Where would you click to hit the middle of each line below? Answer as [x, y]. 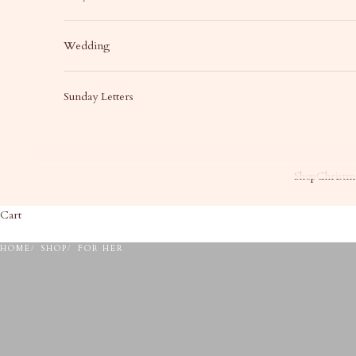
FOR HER [101, 248]
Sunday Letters [99, 96]
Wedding [87, 45]
